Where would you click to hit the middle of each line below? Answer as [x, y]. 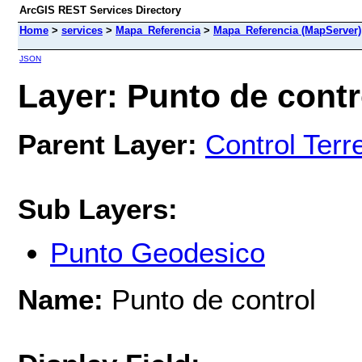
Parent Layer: [107, 144]
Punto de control [210, 299]
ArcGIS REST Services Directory [100, 10]
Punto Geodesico [158, 253]
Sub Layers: [98, 208]
